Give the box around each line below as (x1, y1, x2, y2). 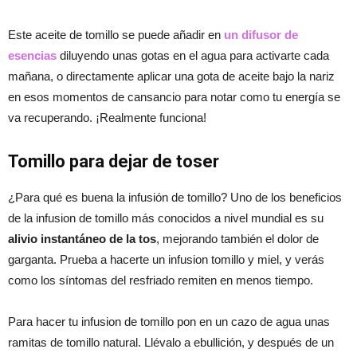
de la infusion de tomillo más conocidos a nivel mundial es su (8, 210, 324, 225)
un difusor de (224, 27, 298, 41)
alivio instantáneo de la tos (8, 231, 156, 245)
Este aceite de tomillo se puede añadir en (8, 27, 224, 41)
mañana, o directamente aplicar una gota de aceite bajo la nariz (8, 69, 335, 83)
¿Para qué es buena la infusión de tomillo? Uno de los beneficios (8, 190, 342, 204)
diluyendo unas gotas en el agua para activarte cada (57, 48, 329, 62)
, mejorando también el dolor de (156, 231, 319, 245)
